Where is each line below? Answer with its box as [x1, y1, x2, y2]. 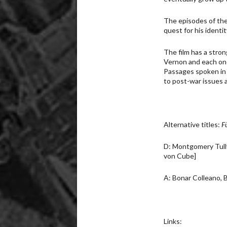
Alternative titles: [164, 120, 222, 129]
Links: [164, 217, 182, 226]
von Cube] [164, 152, 197, 161]
